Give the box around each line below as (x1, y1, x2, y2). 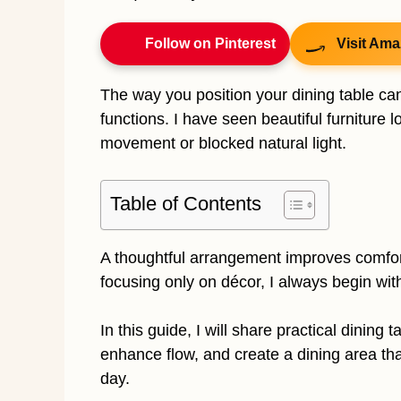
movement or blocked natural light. (100, 134, 346, 152)
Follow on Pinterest (145, 36, 276, 51)
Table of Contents (110, 192, 261, 215)
